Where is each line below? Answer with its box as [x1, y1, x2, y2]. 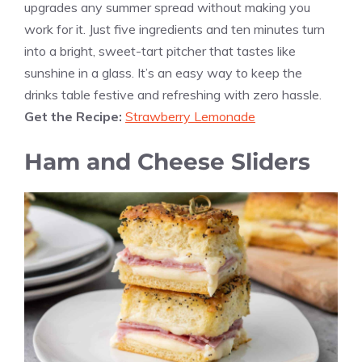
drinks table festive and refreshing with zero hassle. [24, 86, 322, 103]
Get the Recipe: [24, 108, 125, 125]
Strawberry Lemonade [125, 108, 255, 125]
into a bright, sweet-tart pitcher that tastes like [24, 43, 296, 60]
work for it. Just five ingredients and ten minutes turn [24, 21, 325, 38]
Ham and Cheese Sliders [24, 148, 310, 176]
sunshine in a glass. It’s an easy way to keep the [24, 65, 302, 82]
